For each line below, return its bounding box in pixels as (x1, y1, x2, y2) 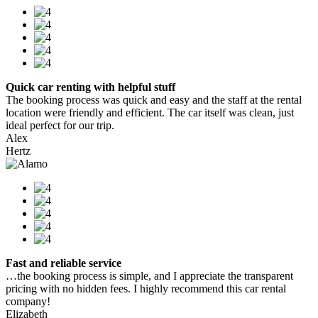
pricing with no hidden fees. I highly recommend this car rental (6, 283, 286, 295)
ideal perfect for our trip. (6, 119, 114, 132)
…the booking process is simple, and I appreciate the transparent (6, 270, 293, 283)
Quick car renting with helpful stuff (6, 81, 175, 94)
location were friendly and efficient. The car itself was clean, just (6, 106, 294, 119)
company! (6, 295, 50, 308)
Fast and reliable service (6, 257, 121, 270)
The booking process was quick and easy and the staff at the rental (6, 94, 302, 106)
